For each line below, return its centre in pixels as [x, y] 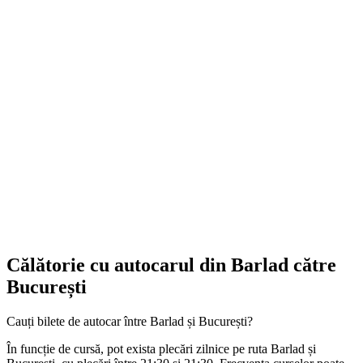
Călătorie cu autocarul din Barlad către [171, 265]
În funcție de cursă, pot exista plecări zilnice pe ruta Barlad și [161, 348]
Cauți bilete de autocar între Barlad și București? [130, 321]
